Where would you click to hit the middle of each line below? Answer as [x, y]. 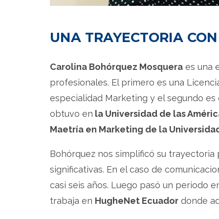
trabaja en [72, 200]
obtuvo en [71, 113]
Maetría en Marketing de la [109, 129]
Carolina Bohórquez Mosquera [116, 66]
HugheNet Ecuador [137, 200]
